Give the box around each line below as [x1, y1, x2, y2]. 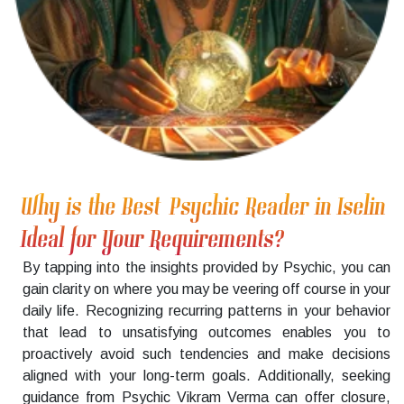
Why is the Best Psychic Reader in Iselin [23, 193, 387, 224]
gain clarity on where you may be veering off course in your [23, 281, 390, 298]
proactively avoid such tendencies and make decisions [23, 346, 390, 363]
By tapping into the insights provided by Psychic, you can [23, 260, 390, 276]
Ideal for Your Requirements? [23, 225, 286, 256]
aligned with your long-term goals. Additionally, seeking [23, 368, 390, 384]
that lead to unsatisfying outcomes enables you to [23, 325, 390, 341]
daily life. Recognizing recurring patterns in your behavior [23, 303, 390, 319]
